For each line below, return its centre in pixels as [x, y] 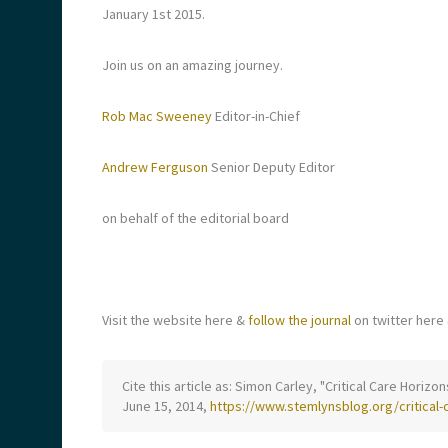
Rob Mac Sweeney [157, 116]
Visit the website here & [175, 320]
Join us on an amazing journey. [192, 65]
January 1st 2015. [153, 14]
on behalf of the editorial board [195, 218]
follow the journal [301, 320]
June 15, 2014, [166, 406]
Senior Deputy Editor [273, 167]
